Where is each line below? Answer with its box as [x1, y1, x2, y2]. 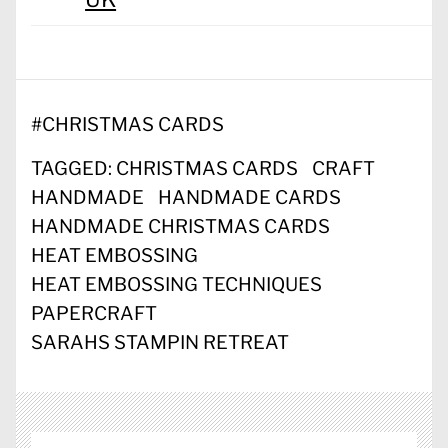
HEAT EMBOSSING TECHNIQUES [31, 273, 322, 297]
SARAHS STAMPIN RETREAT [31, 331, 289, 355]
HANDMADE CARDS [158, 186, 341, 210]
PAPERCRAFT [31, 302, 157, 326]
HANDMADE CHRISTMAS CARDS [31, 215, 330, 239]
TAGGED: [31, 157, 116, 181]
